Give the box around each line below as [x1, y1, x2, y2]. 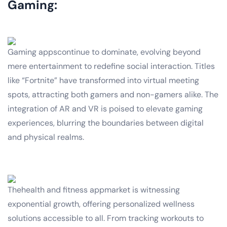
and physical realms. [8, 131, 84, 142]
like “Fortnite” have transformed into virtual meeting [8, 74, 199, 86]
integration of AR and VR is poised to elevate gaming [8, 103, 203, 114]
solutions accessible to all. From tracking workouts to [8, 212, 204, 223]
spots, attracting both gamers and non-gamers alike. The [8, 89, 218, 100]
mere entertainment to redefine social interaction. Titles [8, 60, 215, 71]
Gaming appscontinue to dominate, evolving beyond [8, 46, 201, 57]
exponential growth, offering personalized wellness [8, 198, 195, 209]
